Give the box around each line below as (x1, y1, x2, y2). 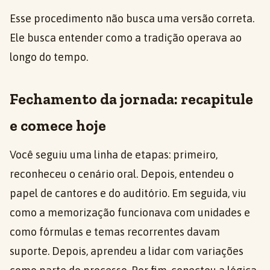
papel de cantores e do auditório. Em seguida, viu (10, 187, 246, 200)
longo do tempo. (10, 51, 88, 64)
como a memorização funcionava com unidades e (10, 206, 250, 219)
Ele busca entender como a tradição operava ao (10, 31, 242, 45)
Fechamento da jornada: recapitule (10, 90, 253, 108)
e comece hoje (10, 116, 106, 135)
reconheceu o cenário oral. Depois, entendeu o (10, 168, 234, 181)
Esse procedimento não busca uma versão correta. (10, 12, 254, 25)
